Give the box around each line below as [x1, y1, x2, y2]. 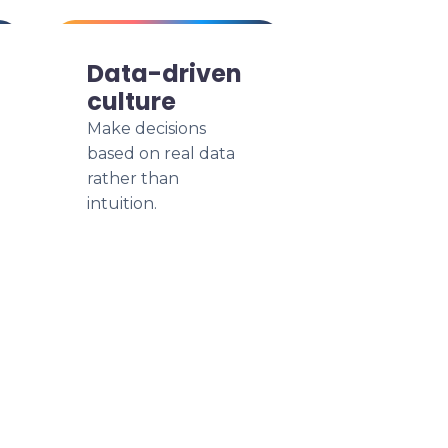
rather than [87, 169, 179, 188]
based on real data [87, 144, 235, 163]
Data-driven [87, 57, 242, 90]
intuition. [87, 194, 157, 213]
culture [87, 85, 176, 118]
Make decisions [87, 119, 206, 138]
